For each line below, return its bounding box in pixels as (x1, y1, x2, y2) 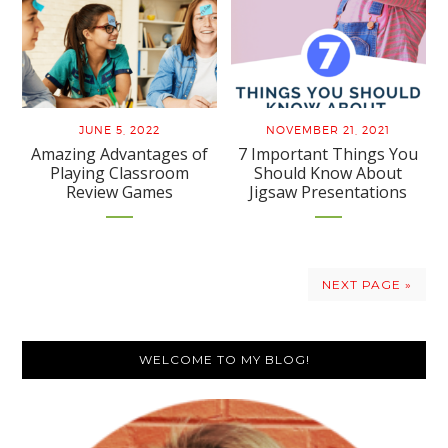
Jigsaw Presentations (249, 181, 408, 204)
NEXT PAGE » (321, 277, 412, 293)
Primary (21, 337, 133, 379)
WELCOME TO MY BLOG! (138, 352, 310, 368)
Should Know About (254, 162, 403, 185)
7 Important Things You (238, 143, 419, 166)
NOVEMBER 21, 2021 (266, 123, 391, 138)
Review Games (66, 181, 174, 204)
